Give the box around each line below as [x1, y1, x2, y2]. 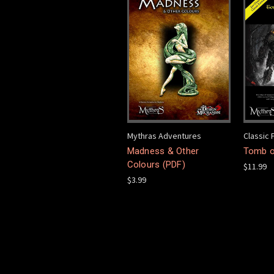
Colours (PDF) [127, 158, 185, 170]
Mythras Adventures [127, 130, 201, 141]
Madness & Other [127, 145, 199, 157]
